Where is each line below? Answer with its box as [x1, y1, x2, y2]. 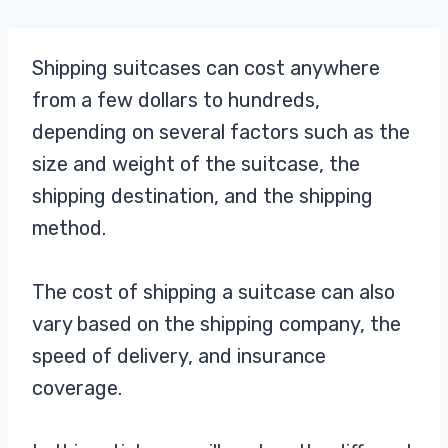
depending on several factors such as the [32, 120, 410, 144]
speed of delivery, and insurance [32, 344, 326, 368]
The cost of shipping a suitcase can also [32, 280, 395, 304]
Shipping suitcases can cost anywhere [32, 56, 380, 80]
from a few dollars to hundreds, [32, 88, 320, 112]
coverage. [32, 376, 127, 400]
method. [32, 216, 111, 240]
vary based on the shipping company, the [32, 312, 401, 336]
